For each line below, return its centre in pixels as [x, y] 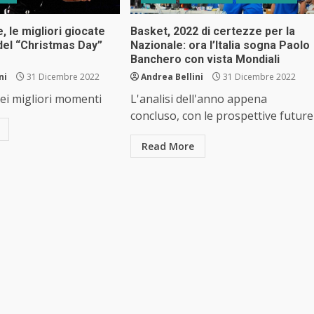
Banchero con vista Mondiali [205, 59]
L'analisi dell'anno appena [198, 98]
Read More [168, 146]
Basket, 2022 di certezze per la [212, 31]
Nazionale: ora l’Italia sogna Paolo [220, 45]
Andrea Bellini [172, 76]
